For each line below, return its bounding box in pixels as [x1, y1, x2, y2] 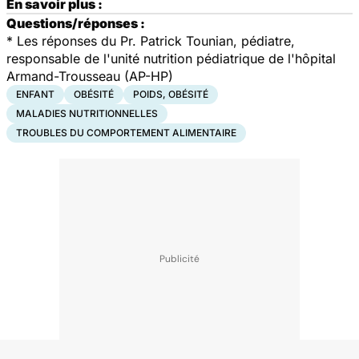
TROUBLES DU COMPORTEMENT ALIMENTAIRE [16, 126, 236, 139]
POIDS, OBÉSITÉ [133, 87, 208, 100]
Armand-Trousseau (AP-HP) [6, 67, 173, 84]
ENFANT [16, 87, 54, 100]
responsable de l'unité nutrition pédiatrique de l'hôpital [6, 50, 336, 67]
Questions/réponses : [6, 14, 145, 31]
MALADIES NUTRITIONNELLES [16, 107, 158, 119]
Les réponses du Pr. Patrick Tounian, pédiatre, [17, 32, 295, 49]
